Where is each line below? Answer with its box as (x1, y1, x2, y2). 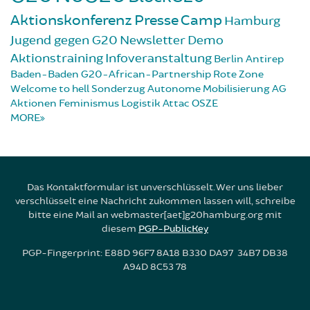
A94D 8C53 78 (123, 260, 187, 273)
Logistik (121, 96, 161, 110)
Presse (134, 11, 179, 29)
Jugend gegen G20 (10, 32, 118, 48)
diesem (102, 222, 138, 235)
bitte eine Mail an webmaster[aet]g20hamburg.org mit (28, 208, 282, 221)
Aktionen (10, 96, 57, 110)
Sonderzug (91, 82, 145, 95)
